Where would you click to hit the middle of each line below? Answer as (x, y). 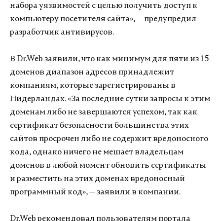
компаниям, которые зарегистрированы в (93, 86)
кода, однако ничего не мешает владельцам (97, 152)
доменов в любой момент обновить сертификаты (108, 166)
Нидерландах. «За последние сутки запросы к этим (110, 99)
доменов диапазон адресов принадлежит (92, 73)
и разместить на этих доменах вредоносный (97, 179)
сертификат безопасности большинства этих (99, 126)
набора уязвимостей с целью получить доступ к (104, 6)
